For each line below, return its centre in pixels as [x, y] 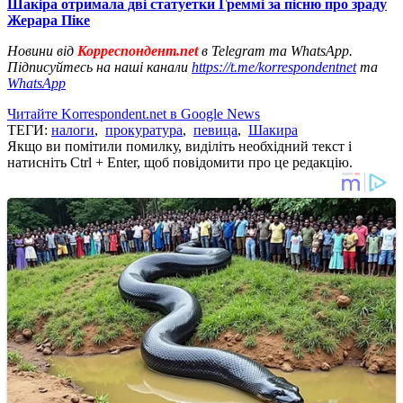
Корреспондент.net [138, 50]
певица [215, 130]
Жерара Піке [49, 20]
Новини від [40, 50]
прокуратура [144, 130]
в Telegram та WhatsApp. [277, 50]
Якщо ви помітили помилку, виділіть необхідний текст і [179, 146]
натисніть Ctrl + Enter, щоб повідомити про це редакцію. [180, 162]
